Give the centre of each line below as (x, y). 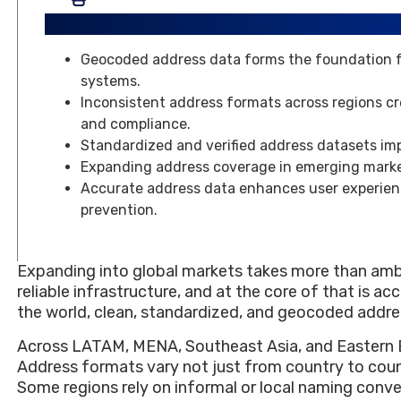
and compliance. (136, 124)
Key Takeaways (111, 24)
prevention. (119, 210)
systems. (111, 81)
